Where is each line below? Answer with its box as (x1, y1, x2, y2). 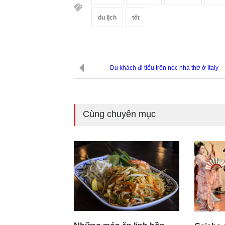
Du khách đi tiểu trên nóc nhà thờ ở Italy (110, 64, 218, 71)
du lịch (98, 14, 117, 21)
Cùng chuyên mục (83, 108, 156, 119)
